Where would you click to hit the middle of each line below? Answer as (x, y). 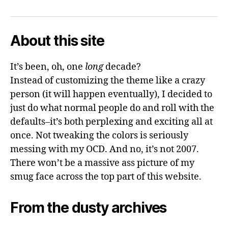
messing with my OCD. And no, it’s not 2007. (105, 149)
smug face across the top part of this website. (106, 177)
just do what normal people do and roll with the (112, 108)
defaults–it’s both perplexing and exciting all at (111, 122)
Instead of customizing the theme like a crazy (108, 81)
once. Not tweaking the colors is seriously (99, 136)
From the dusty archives (89, 208)
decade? (122, 67)
